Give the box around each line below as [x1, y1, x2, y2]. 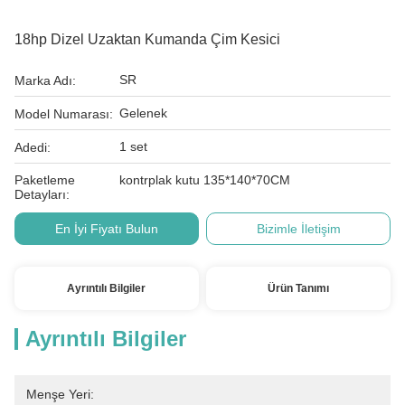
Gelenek [119, 106, 167, 120]
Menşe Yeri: [26, 387, 94, 401]
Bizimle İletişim [256, 221, 341, 236]
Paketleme [14, 173, 75, 187]
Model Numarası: [14, 107, 113, 121]
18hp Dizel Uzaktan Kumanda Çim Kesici [14, 32, 280, 47]
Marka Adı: [14, 73, 76, 88]
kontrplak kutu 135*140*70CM [119, 173, 290, 187]
